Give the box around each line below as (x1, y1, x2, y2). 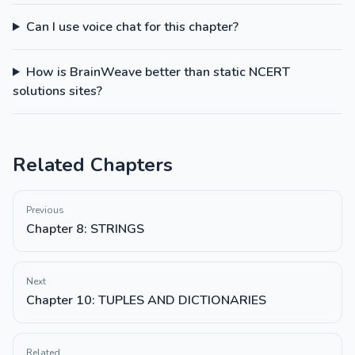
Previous (26, 204, 64, 216)
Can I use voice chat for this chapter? (25, 18, 239, 36)
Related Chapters (13, 152, 173, 177)
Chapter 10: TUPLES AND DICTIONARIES (26, 292, 266, 309)
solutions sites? (13, 82, 102, 100)
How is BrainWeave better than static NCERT (25, 63, 290, 81)
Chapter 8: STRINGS (26, 220, 144, 238)
